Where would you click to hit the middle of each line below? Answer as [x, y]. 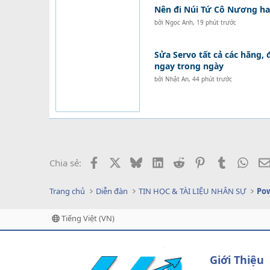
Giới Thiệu [237, 260]
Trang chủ [67, 191]
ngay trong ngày [189, 66]
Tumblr [242, 162]
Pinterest [224, 162]
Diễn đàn [112, 191]
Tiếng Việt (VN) [87, 218]
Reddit [198, 162]
